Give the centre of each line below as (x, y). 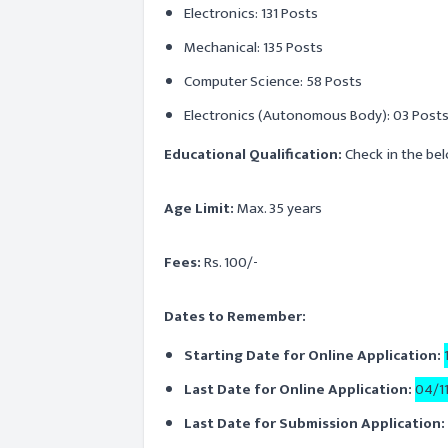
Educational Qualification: (254, 154)
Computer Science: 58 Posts (273, 81)
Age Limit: (200, 208)
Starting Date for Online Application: (312, 355)
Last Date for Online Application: (299, 389)
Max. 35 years (279, 208)
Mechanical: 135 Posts (253, 47)
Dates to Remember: (235, 316)
